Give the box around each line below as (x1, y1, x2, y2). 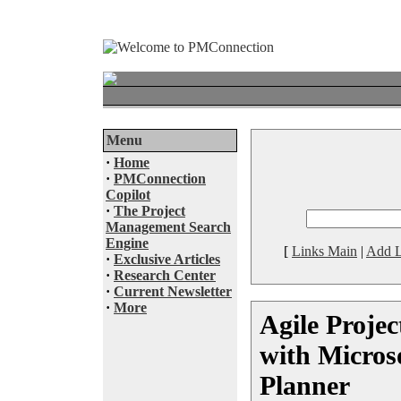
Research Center (114, 268, 216, 283)
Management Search (106, 219, 231, 235)
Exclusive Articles (114, 252, 220, 267)
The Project (114, 203, 185, 218)
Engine (106, 235, 149, 251)
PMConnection (114, 171, 206, 186)
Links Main (292, 243, 357, 259)
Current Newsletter (114, 284, 232, 299)
